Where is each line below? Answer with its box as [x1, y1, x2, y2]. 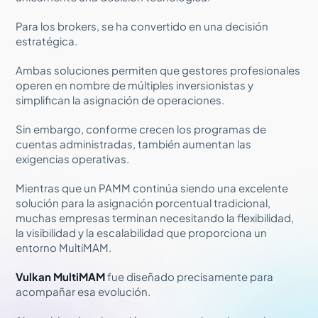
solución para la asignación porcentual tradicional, [16, 195, 271, 209]
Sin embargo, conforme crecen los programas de [16, 121, 267, 136]
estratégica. [16, 33, 78, 48]
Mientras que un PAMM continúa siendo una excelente [16, 180, 289, 194]
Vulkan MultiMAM [16, 269, 106, 283]
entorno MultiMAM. [16, 240, 112, 254]
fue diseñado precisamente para [105, 269, 274, 283]
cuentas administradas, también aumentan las [16, 136, 252, 150]
